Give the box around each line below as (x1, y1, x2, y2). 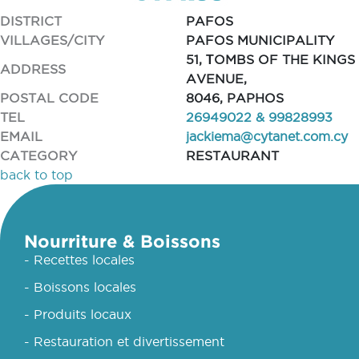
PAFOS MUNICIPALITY (185, 33, 334, 47)
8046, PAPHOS (185, 91, 284, 105)
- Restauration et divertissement (24, 334, 224, 349)
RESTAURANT (185, 148, 279, 163)
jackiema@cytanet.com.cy (185, 129, 348, 143)
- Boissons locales (24, 280, 136, 294)
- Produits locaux (24, 307, 131, 321)
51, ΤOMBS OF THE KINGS (185, 52, 355, 67)
